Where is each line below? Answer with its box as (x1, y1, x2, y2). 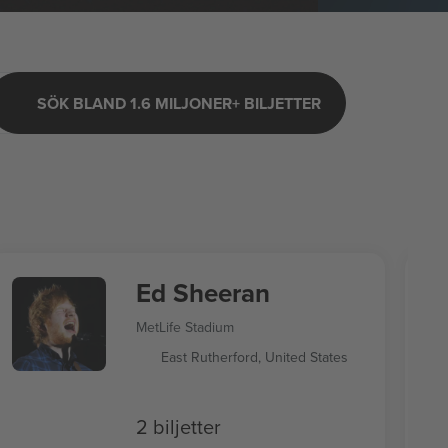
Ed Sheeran (135, 274, 270, 312)
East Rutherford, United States (160, 347, 348, 367)
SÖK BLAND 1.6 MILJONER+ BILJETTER (37, 91, 321, 115)
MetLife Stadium (135, 317, 234, 337)
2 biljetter (135, 411, 221, 441)
